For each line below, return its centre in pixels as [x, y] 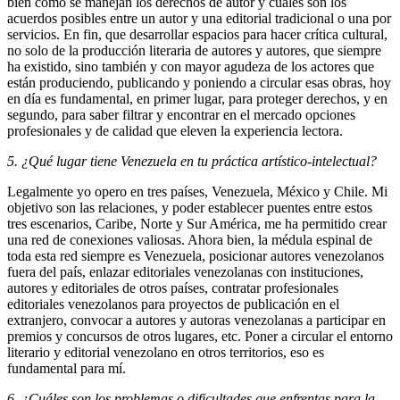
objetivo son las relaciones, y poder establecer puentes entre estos [190, 208]
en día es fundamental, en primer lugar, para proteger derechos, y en [197, 99]
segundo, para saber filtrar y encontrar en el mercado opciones [181, 115]
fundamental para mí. [68, 369]
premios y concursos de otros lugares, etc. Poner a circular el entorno [200, 337]
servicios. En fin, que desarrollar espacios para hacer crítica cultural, [197, 35]
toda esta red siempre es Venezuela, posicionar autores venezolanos [196, 256]
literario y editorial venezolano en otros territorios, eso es [166, 353]
